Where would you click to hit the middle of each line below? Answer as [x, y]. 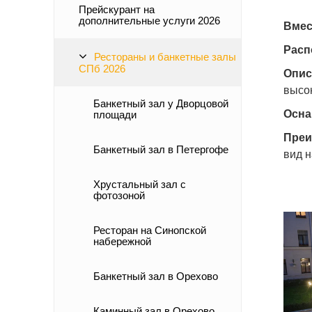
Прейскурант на [117, 9]
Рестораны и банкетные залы [165, 57]
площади [115, 115]
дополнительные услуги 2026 [149, 21]
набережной [122, 241]
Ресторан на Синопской [150, 230]
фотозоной [119, 195]
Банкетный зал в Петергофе [161, 149]
